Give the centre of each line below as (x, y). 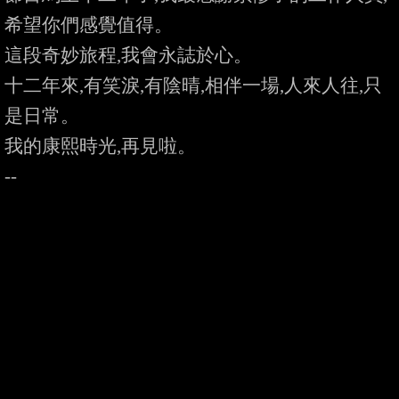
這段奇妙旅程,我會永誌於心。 (128, 55)
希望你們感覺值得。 (89, 25)
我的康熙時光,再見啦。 (100, 146)
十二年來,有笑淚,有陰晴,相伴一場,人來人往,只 (193, 85)
